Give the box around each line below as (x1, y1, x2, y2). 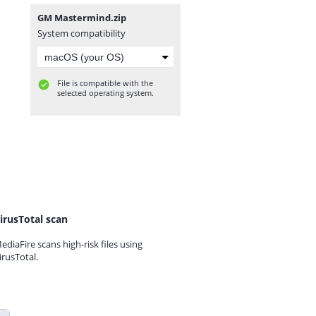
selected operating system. (57, 87, 154, 98)
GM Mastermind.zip (37, 11, 126, 24)
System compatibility (37, 27, 126, 39)
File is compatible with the (57, 78, 153, 88)
